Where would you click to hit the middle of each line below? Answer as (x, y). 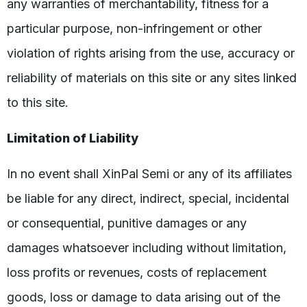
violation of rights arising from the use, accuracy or (151, 53)
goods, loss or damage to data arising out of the (144, 297)
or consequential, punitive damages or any (127, 223)
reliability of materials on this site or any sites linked (152, 77)
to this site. (38, 102)
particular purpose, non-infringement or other (134, 28)
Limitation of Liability (73, 138)
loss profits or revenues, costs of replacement (137, 272)
